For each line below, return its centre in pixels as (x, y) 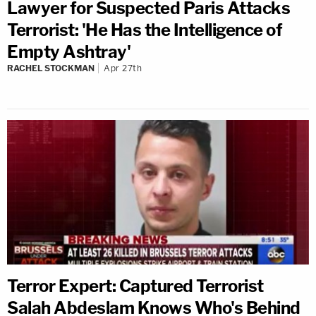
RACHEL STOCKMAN (51, 68)
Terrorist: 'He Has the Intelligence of (145, 30)
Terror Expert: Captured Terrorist (135, 286)
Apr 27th (123, 68)
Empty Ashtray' (69, 52)
